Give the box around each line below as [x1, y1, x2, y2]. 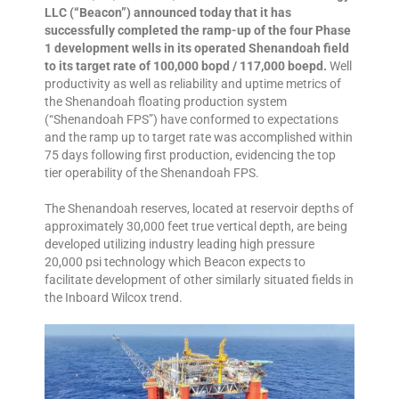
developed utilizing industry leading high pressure [45, 236, 314, 251]
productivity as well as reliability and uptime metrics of [45, 76, 341, 91]
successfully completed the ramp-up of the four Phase [45, 22, 351, 37]
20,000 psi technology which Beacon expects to [45, 254, 305, 269]
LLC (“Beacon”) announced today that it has [45, 4, 291, 20]
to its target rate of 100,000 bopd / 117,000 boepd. [45, 58, 327, 73]
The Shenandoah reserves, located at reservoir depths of [45, 200, 354, 216]
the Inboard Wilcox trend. [45, 289, 183, 305]
